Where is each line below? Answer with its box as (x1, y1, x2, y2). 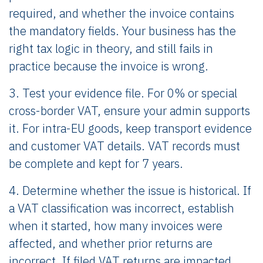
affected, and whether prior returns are (9, 235, 213, 251)
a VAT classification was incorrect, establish (9, 200, 234, 216)
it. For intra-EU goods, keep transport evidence (9, 120, 252, 136)
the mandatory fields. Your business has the (9, 23, 236, 39)
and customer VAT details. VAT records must (9, 138, 240, 154)
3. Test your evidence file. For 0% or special (9, 85, 237, 101)
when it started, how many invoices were (9, 218, 222, 234)
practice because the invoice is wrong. (9, 58, 208, 74)
